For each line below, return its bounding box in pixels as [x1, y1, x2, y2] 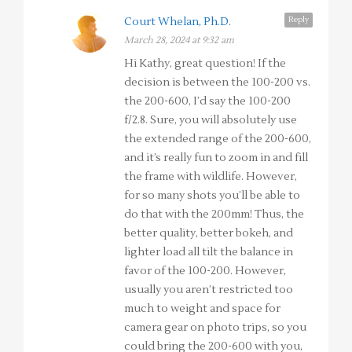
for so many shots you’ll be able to [124, 189, 300, 203]
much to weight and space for [124, 302, 280, 317]
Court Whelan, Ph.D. [124, 15, 231, 30]
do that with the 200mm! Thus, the [124, 207, 304, 222]
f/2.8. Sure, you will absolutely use [124, 113, 297, 128]
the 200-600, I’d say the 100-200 [124, 94, 291, 109]
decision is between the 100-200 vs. [124, 75, 310, 90]
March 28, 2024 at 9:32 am [124, 35, 234, 47]
